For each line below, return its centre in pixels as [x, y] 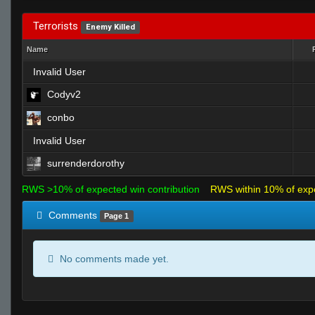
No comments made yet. [113, 259]
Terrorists [57, 26]
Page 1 [117, 216]
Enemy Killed [110, 27]
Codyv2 [64, 94]
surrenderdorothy [86, 163]
